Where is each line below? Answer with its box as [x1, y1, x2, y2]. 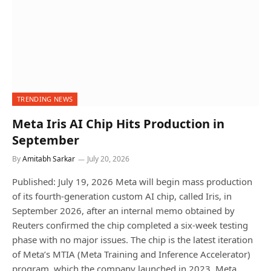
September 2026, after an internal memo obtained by [12, 204, 235, 217]
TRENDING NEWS [17, 94, 73, 104]
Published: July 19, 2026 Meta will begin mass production [12, 175, 252, 188]
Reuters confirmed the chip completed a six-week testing [12, 219, 248, 232]
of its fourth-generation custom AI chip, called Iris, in [12, 190, 232, 203]
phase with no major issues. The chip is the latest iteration [12, 233, 253, 246]
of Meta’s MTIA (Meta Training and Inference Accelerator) [12, 248, 250, 261]
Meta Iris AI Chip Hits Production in [12, 116, 224, 132]
